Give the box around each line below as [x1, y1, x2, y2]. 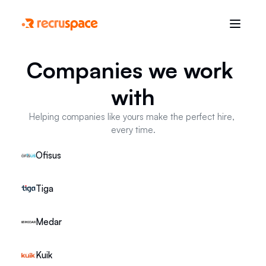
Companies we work [27, 56, 233, 84]
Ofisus [36, 150, 61, 161]
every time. [110, 124, 156, 135]
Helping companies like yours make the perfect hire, [29, 111, 235, 122]
